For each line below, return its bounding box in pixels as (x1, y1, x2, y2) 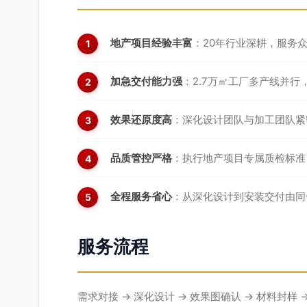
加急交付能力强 (110, 74, 182, 88)
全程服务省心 (110, 189, 172, 203)
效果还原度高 (110, 112, 172, 126)
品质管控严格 (110, 151, 172, 164)
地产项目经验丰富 (110, 36, 193, 49)
